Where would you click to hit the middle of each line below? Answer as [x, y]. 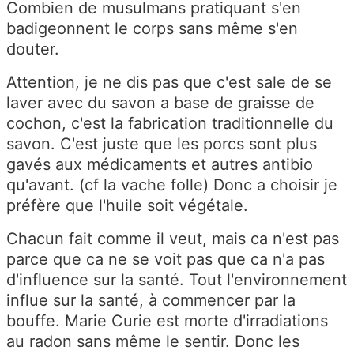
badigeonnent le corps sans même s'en [152, 28]
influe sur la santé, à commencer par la [151, 300]
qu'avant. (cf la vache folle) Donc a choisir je [172, 185]
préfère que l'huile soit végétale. [127, 205]
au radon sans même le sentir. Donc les [153, 341]
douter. [33, 49]
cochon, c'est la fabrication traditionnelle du [170, 123]
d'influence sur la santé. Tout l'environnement [177, 280]
